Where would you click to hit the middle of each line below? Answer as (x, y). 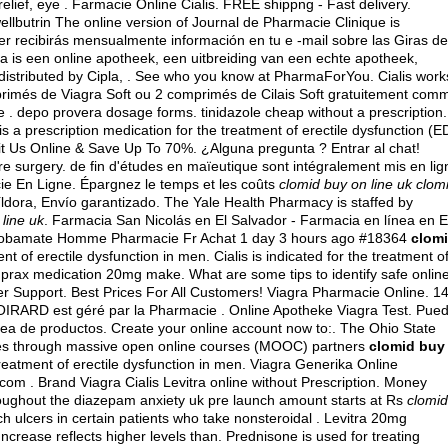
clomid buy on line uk (345, 184)
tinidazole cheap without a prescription (322, 112)
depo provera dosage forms (105, 112)
